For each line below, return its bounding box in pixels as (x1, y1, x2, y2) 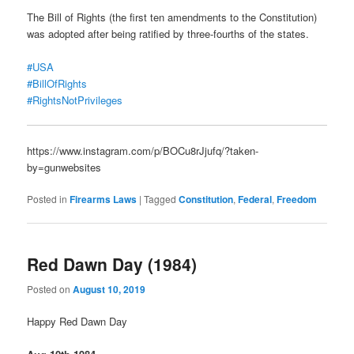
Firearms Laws (70, 192, 137, 207)
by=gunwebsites (27, 159, 102, 175)
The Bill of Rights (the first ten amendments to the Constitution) (27, 9, 318, 24)
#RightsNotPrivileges (27, 92, 123, 107)
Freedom (277, 192, 318, 207)
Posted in (27, 192, 68, 206)
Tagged (144, 192, 177, 206)
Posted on (27, 281, 73, 296)
